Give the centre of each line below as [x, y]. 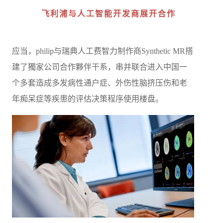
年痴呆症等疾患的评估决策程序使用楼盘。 [87, 99]
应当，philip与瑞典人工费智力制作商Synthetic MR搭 [102, 51]
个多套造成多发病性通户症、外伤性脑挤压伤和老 [99, 83]
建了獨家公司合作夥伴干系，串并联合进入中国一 [99, 67]
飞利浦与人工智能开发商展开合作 [109, 14]
